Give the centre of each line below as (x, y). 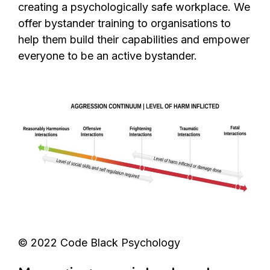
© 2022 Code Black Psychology (99, 243)
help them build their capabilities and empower (134, 39)
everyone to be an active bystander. (108, 55)
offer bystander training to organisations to (124, 23)
